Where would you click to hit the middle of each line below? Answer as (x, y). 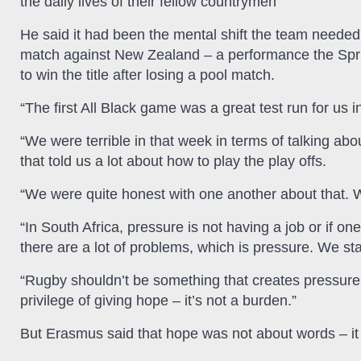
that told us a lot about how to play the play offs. (173, 162)
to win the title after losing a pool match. (147, 75)
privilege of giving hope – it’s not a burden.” (158, 301)
